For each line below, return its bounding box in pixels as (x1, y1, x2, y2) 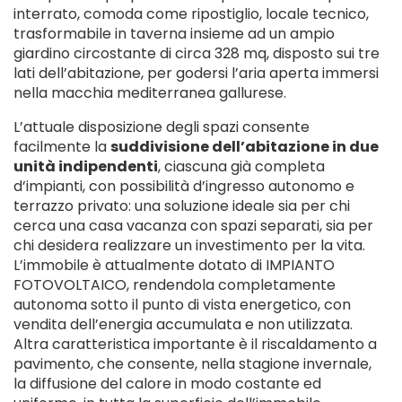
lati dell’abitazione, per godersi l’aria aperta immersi (13, 63, 379, 83)
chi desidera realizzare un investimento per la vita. (13, 235, 365, 256)
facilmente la (13, 136, 110, 157)
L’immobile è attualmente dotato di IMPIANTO (13, 255, 335, 275)
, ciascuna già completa (158, 156, 325, 177)
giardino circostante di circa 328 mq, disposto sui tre (13, 43, 380, 64)
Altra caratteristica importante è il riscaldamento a (13, 334, 377, 354)
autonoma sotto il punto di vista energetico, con (13, 294, 351, 315)
